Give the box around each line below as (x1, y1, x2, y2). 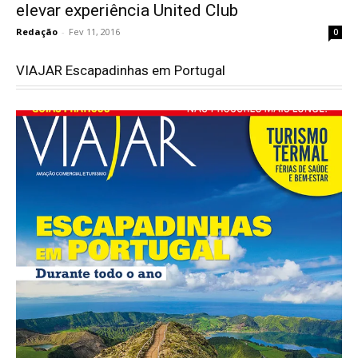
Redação (16, 26, 58, 38)
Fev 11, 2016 (69, 26, 120, 38)
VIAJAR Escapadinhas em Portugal (16, 62, 225, 79)
